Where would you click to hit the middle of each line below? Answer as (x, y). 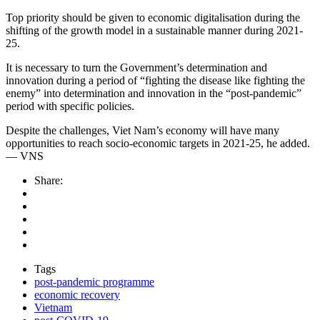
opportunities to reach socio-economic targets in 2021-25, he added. (158, 144)
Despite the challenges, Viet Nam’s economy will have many (142, 131)
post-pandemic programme (94, 282)
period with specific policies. (70, 106)
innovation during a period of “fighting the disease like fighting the (155, 81)
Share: (49, 181)
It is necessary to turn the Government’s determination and (136, 68)
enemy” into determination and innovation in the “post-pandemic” (154, 94)
